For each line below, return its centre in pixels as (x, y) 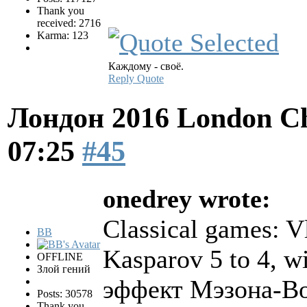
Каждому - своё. (146, 66)
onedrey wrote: (187, 199)
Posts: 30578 (65, 294)
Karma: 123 (63, 36)
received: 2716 (69, 23)
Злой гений (64, 269)
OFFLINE (60, 257)
